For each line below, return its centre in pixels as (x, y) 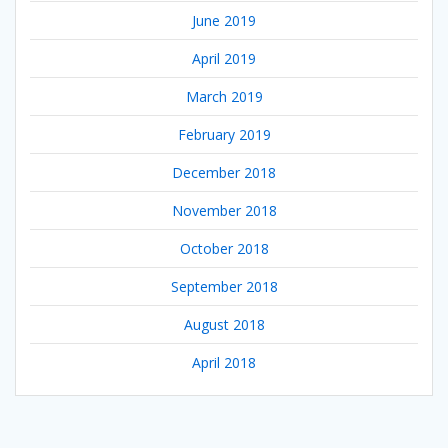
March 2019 (224, 96)
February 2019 (224, 134)
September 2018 (224, 286)
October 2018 (224, 248)
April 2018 (224, 362)
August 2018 (224, 324)
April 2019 (224, 58)
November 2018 (224, 210)
